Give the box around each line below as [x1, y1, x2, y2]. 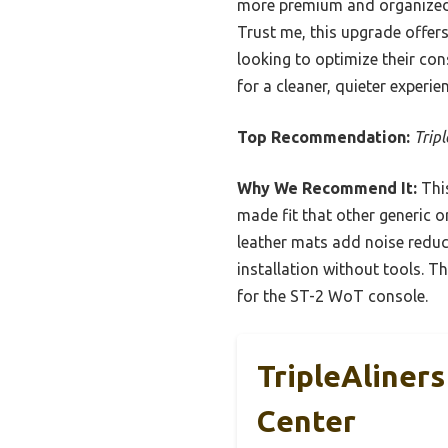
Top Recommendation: [237, 128, 410, 147]
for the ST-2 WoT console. [237, 287, 428, 306]
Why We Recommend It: [237, 179, 417, 198]
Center [257, 404, 356, 439]
